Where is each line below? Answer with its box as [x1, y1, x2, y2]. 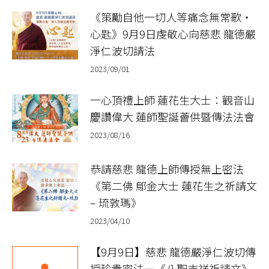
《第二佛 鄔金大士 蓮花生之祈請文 [90, 177, 257, 193]
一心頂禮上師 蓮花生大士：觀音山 [90, 91, 255, 107]
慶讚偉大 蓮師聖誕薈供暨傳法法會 [90, 108, 255, 124]
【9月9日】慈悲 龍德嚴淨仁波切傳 [90, 243, 256, 259]
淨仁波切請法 [90, 42, 155, 58]
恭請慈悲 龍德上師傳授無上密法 [90, 160, 244, 177]
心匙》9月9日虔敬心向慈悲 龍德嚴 [90, 25, 256, 41]
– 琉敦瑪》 [90, 194, 142, 210]
